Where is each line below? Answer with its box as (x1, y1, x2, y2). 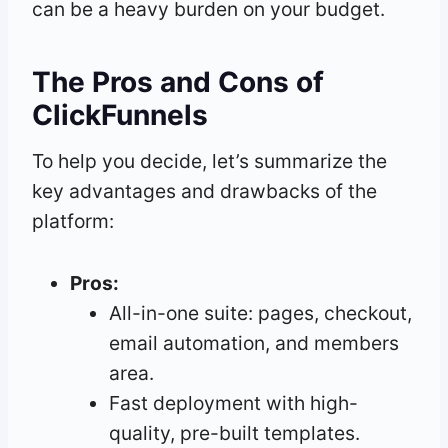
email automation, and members (108, 330, 399, 355)
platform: (32, 208, 114, 233)
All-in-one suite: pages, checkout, (108, 300, 412, 325)
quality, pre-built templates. (108, 420, 360, 445)
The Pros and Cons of (32, 64, 324, 99)
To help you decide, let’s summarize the (32, 148, 387, 173)
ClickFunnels (32, 97, 208, 132)
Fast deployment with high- (108, 390, 358, 415)
